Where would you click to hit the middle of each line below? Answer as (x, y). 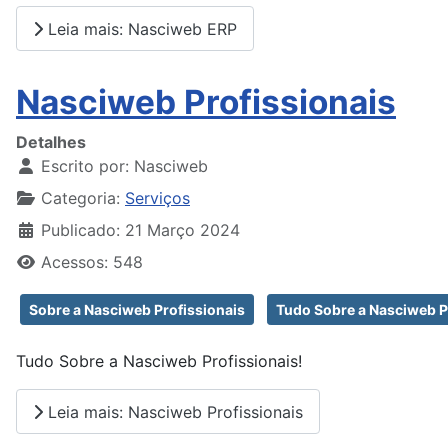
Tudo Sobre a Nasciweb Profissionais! (159, 361)
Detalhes (51, 142)
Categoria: (80, 198)
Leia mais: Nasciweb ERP (140, 28)
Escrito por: (85, 166)
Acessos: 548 (92, 262)
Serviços (157, 198)
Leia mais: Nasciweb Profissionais (173, 411)
